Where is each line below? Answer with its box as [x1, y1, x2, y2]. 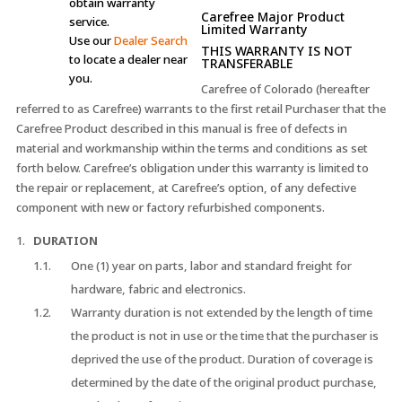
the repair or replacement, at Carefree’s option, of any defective [15, 179, 356, 197]
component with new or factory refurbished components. [15, 199, 325, 216]
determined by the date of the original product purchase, [70, 374, 377, 391]
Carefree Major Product [200, 8, 345, 26]
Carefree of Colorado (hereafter [200, 81, 370, 98]
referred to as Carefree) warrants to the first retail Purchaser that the [15, 100, 386, 118]
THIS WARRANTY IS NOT [200, 42, 353, 60]
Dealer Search [113, 32, 188, 49]
